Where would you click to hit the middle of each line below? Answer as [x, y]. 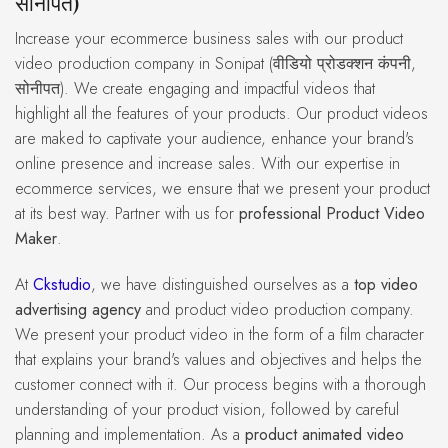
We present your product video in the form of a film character [219, 334]
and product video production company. [277, 309]
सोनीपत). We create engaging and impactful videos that [195, 89]
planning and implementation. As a [130, 434]
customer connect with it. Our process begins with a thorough [220, 384]
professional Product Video [332, 214]
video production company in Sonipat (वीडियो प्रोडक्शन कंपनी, [215, 64]
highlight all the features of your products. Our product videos [221, 114]
